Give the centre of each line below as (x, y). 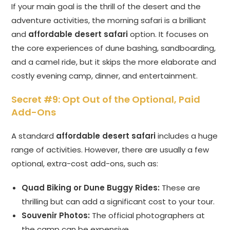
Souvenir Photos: (56, 216)
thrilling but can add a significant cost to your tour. (118, 202)
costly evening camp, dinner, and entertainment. (105, 76)
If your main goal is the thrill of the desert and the (106, 7)
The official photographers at (148, 216)
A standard (34, 136)
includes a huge (187, 136)
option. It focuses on (168, 34)
